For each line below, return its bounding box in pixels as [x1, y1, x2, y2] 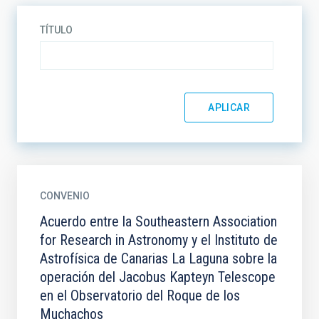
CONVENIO [40, 190, 90, 202]
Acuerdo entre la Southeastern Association [40, 213, 277, 230]
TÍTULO [40, 24, 73, 36]
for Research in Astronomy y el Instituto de [40, 231, 278, 249]
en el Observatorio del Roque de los [40, 287, 240, 304]
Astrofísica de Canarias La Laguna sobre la [40, 250, 277, 267]
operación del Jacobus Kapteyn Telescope [40, 268, 276, 286]
